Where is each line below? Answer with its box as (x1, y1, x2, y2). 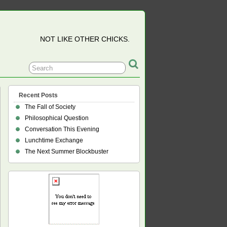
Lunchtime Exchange (25, 137, 83, 144)
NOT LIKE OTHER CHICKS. (40, 35, 130, 43)
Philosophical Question (25, 115, 89, 122)
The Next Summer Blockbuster (25, 148, 108, 155)
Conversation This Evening (25, 126, 99, 133)
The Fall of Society (25, 103, 75, 110)
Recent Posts (19, 92, 58, 99)
